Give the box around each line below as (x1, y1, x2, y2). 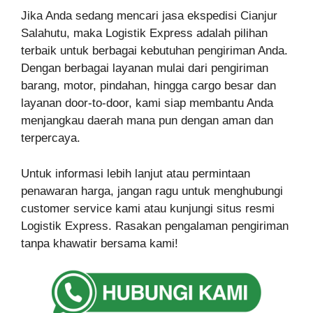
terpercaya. (21, 131, 80, 145)
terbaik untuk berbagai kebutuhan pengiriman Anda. (21, 44, 288, 58)
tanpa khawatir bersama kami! (21, 236, 178, 250)
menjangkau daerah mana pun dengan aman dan (21, 114, 273, 128)
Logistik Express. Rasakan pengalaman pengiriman (21, 219, 289, 233)
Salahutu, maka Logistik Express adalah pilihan (21, 27, 268, 41)
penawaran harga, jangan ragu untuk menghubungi (21, 184, 283, 198)
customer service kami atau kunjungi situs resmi (21, 201, 275, 215)
